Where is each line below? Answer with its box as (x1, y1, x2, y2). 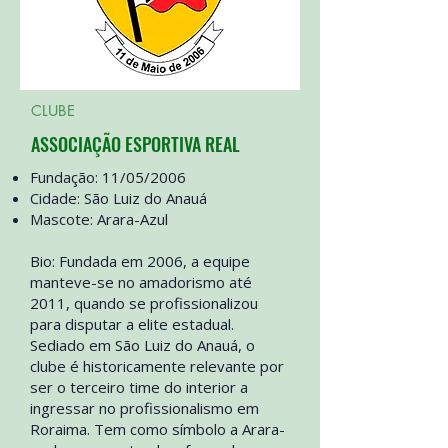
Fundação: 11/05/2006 (30, 167, 186, 187)
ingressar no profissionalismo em (30, 398, 259, 418)
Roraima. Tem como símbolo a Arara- (30, 419, 285, 439)
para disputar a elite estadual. (30, 314, 234, 334)
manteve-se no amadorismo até (30, 272, 252, 292)
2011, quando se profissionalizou (30, 293, 258, 313)
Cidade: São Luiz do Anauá (30, 188, 207, 208)
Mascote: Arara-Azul (30, 209, 168, 229)
